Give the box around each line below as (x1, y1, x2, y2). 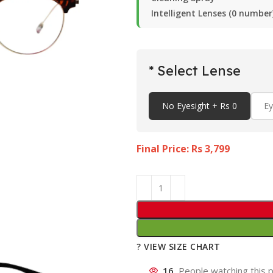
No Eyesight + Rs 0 (162, 100, 237, 112)
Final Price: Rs (136, 142, 205, 155)
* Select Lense (149, 62, 241, 79)
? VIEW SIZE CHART (136, 241, 221, 252)
